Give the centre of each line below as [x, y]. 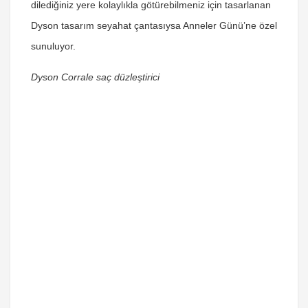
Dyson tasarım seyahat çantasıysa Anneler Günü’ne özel [154, 25]
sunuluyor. [53, 46]
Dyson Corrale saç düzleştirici [95, 77]
